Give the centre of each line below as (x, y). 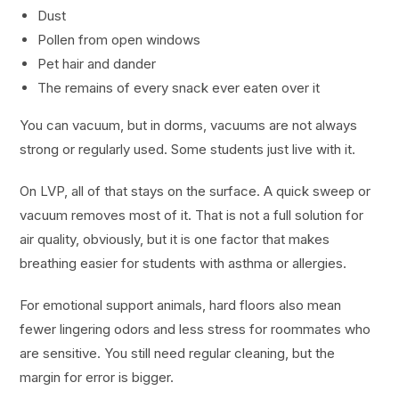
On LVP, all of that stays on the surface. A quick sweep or (195, 191)
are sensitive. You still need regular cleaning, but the (178, 354)
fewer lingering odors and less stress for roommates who (195, 330)
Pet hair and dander (97, 64)
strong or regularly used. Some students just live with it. (188, 150)
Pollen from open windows (119, 40)
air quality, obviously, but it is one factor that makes (175, 240)
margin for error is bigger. (97, 378)
